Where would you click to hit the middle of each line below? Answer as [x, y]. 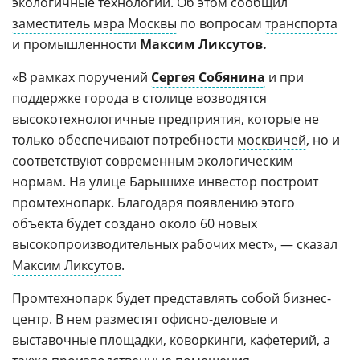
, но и [323, 140]
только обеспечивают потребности [125, 140]
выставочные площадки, [91, 340]
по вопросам [221, 23]
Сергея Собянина [208, 77]
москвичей [272, 140]
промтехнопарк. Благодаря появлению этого [153, 202]
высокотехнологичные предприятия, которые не [166, 119]
